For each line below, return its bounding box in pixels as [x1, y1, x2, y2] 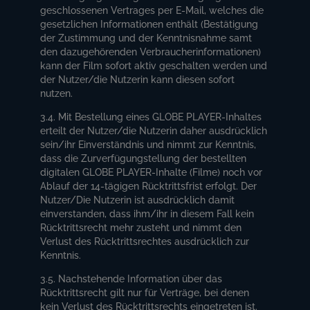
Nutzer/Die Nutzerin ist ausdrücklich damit [40, 194, 235, 206]
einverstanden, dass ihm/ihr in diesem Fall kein [40, 208, 255, 219]
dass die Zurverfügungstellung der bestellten [40, 152, 247, 164]
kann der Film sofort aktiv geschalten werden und [40, 60, 268, 71]
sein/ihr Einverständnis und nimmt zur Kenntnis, [40, 138, 257, 150]
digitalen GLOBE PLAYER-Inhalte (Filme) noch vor [40, 166, 263, 178]
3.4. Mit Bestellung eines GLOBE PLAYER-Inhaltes [40, 111, 262, 122]
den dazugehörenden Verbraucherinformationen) [40, 46, 262, 57]
